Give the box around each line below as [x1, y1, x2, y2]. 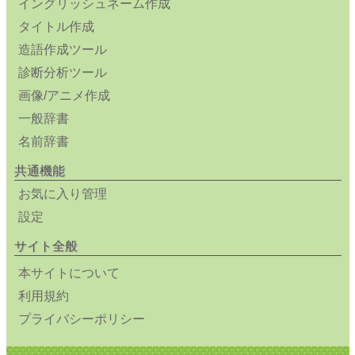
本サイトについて [17, 266, 120, 281]
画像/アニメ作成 [17, 89, 110, 103]
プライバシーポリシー [17, 312, 145, 326]
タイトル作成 [17, 20, 94, 34]
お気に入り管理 [17, 187, 107, 201]
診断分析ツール [17, 66, 107, 80]
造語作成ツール [17, 43, 107, 57]
